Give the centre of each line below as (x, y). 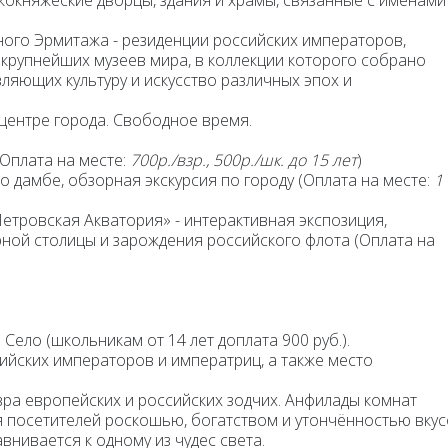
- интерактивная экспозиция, (279, 220)
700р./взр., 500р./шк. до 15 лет (243, 160)
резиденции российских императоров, (264, 40)
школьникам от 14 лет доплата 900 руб (195, 340)
